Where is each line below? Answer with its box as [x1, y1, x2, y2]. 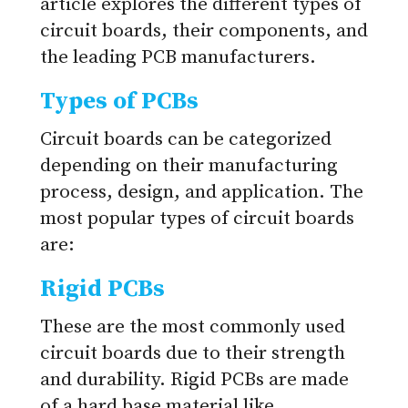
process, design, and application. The [40, 180, 363, 205]
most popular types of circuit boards [40, 207, 354, 231]
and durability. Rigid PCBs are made [40, 368, 349, 393]
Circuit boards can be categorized [40, 127, 331, 152]
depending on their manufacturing [40, 154, 338, 178]
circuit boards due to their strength [40, 342, 345, 366]
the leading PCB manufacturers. [40, 46, 316, 70]
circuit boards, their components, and [40, 19, 368, 44]
